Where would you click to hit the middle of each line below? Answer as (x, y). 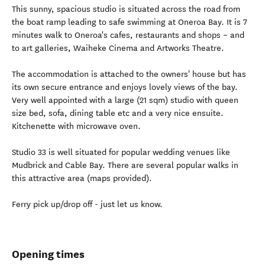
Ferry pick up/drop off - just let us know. (87, 204)
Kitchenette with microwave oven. (76, 126)
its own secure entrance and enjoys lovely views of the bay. (125, 87)
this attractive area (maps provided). (82, 178)
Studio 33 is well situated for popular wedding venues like (121, 152)
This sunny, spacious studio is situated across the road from (126, 9)
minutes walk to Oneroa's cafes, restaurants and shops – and (128, 35)
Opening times (48, 254)
